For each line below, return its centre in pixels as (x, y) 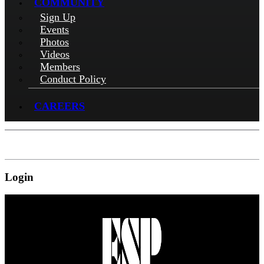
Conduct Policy (73, 79)
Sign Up (58, 17)
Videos (55, 54)
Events (55, 29)
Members (60, 67)
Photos (55, 42)
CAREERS (60, 106)
